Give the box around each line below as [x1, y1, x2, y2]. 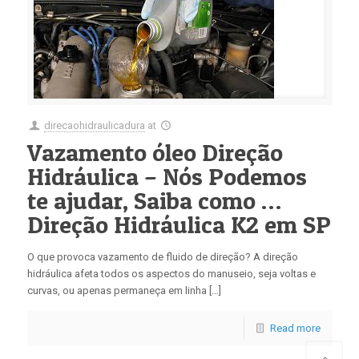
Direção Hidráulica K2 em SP [26, 210, 331, 239]
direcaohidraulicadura [43, 119, 145, 131]
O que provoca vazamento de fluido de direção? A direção [26, 251, 298, 263]
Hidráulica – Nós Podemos [26, 162, 307, 191]
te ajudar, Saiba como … [26, 186, 281, 215]
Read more [269, 322, 321, 334]
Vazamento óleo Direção [26, 138, 283, 167]
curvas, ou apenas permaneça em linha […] [26, 284, 221, 296]
